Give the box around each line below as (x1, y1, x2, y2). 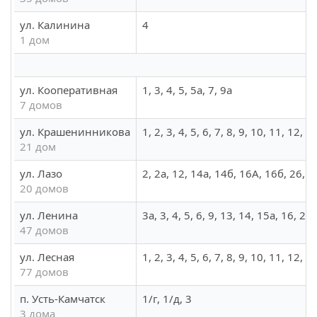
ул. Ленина (20, 208, 78, 223)
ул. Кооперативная (20, 83, 117, 98)
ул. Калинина (20, 18, 90, 33)
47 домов (20, 223, 69, 238)
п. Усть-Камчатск (20, 292, 105, 306)
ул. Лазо (20, 166, 62, 181)
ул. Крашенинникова (20, 125, 130, 139)
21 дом (20, 139, 56, 154)
